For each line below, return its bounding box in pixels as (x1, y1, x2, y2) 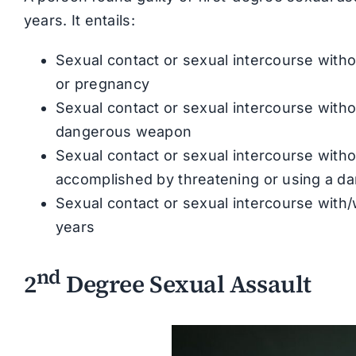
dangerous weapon (55, 123, 192, 141)
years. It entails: (23, 12, 135, 29)
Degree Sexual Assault (60, 268, 311, 301)
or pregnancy (55, 75, 150, 93)
